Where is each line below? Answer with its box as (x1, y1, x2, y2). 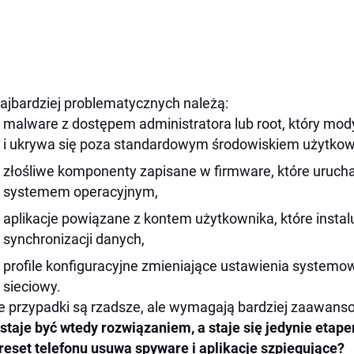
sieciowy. (3, 278, 61, 295)
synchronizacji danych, (3, 231, 145, 247)
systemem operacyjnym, (3, 183, 158, 200)
